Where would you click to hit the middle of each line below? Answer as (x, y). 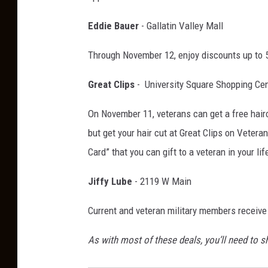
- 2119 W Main (162, 182)
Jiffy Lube (110, 182)
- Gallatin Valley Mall (181, 26)
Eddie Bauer (113, 26)
